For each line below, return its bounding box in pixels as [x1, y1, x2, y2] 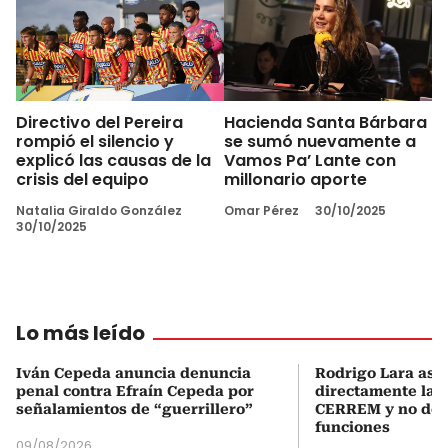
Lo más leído [16, 318, 145, 347]
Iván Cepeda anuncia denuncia [16, 364, 251, 381]
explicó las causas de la [16, 148, 211, 172]
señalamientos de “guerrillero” [16, 400, 253, 417]
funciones [315, 418, 390, 435]
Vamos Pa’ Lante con [224, 148, 396, 172]
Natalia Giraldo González [16, 201, 182, 219]
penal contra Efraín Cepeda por [16, 382, 254, 399]
